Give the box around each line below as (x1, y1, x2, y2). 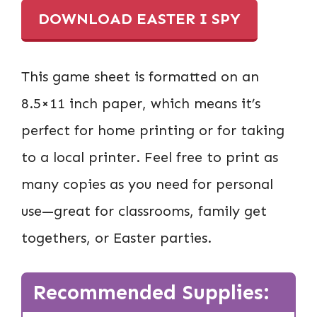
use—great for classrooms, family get (21, 202, 267, 219)
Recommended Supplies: (33, 279, 269, 305)
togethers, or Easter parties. (21, 229, 212, 246)
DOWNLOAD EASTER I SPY (38, 8, 241, 28)
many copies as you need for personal (21, 175, 273, 192)
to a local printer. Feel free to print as (21, 148, 278, 166)
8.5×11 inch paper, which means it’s (21, 94, 260, 112)
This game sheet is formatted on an (21, 67, 259, 85)
